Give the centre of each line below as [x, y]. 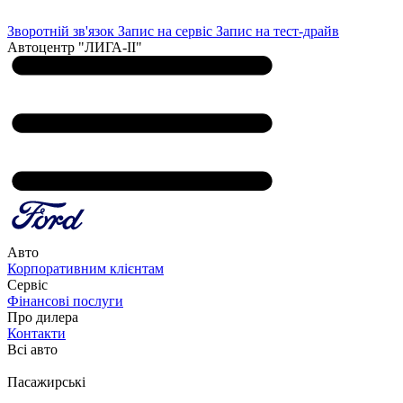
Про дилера [43, 317]
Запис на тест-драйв [278, 31]
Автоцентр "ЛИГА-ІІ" [75, 47]
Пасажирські [46, 382]
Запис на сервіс [167, 31]
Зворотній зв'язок [63, 31]
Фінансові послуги [65, 301]
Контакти [36, 333]
